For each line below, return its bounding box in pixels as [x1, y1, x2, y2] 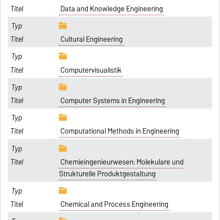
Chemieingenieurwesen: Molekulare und [60, 156, 184, 168]
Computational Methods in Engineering [60, 125, 179, 137]
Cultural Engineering [60, 33, 123, 46]
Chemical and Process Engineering [60, 198, 168, 211]
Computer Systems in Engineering [60, 95, 165, 107]
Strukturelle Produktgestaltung [59, 167, 156, 180]
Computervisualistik [60, 64, 122, 76]
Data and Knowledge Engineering [60, 2, 163, 15]
